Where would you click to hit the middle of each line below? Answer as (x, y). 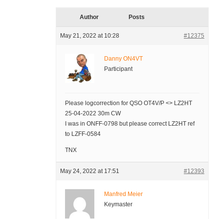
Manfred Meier (123, 194)
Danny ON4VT (123, 59)
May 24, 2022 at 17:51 (89, 171)
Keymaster (118, 205)
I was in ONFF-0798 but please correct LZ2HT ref (130, 124)
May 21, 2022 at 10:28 (89, 36)
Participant (118, 69)
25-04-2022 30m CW (93, 114)
